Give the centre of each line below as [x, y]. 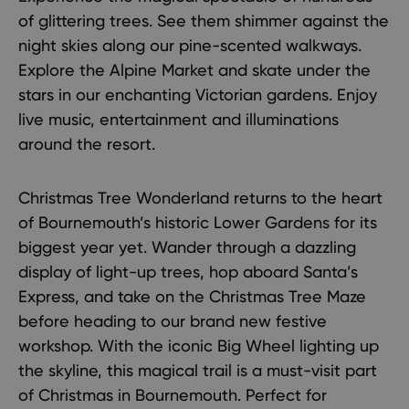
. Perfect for [282, 395]
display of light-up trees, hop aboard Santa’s [188, 272]
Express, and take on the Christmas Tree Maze [192, 296]
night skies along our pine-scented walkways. [190, 45]
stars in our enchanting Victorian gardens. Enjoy [198, 94]
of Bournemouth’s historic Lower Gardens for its [198, 222]
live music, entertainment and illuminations [178, 119]
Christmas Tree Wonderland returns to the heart [200, 198]
